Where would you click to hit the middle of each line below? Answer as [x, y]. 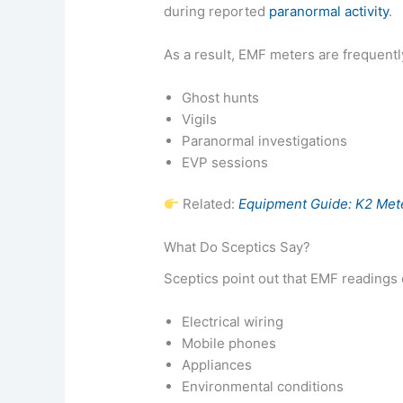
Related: [209, 204]
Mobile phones [229, 343]
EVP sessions [225, 162]
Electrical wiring [233, 321]
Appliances [217, 364]
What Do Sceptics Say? [237, 247]
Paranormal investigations [265, 140]
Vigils [200, 119]
